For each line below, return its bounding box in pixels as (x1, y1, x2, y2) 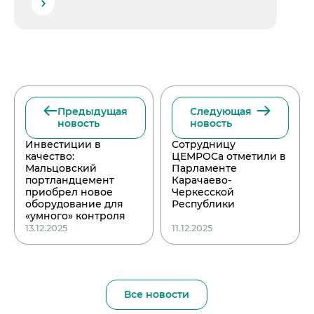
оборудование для (25, 197, 123, 210)
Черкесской (171, 185, 234, 198)
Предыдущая (57, 104, 128, 118)
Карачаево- (171, 173, 231, 186)
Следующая (189, 104, 252, 118)
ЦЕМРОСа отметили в (171, 149, 286, 163)
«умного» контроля (25, 209, 125, 222)
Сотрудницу (171, 137, 235, 151)
